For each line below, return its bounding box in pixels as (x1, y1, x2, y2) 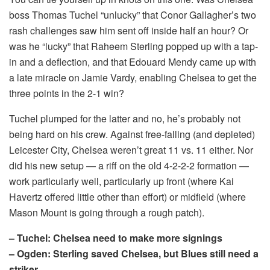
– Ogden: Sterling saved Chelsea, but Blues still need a (9, 246, 259, 261)
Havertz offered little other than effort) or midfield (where (9, 190, 246, 204)
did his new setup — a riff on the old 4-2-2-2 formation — (9, 159, 249, 173)
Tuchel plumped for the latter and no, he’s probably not (9, 111, 240, 126)
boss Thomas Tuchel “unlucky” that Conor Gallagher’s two (9, 8, 256, 22)
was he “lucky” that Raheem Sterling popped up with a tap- (9, 39, 258, 54)
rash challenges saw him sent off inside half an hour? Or (9, 24, 248, 38)
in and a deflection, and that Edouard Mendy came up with (9, 55, 256, 69)
